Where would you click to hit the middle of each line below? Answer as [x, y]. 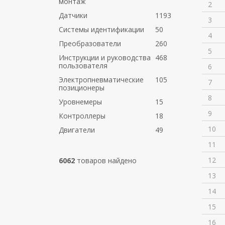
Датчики [73, 15]
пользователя [83, 66]
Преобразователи [90, 43]
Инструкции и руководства [105, 58]
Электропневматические [101, 80]
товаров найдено [106, 160]
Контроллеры [82, 116]
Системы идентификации [101, 29]
